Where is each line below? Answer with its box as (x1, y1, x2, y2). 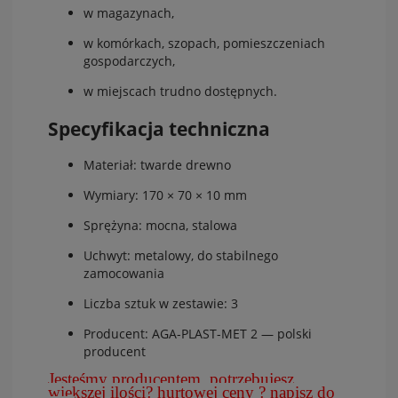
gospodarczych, (84, 52, 175, 70)
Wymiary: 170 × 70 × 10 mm (84, 187, 247, 204)
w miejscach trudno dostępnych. (84, 83, 277, 100)
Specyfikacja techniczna (48, 115, 270, 141)
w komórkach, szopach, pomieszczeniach (84, 35, 325, 52)
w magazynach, (84, 4, 174, 22)
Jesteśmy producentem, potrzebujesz (48, 370, 294, 389)
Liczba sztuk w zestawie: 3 (84, 295, 238, 313)
